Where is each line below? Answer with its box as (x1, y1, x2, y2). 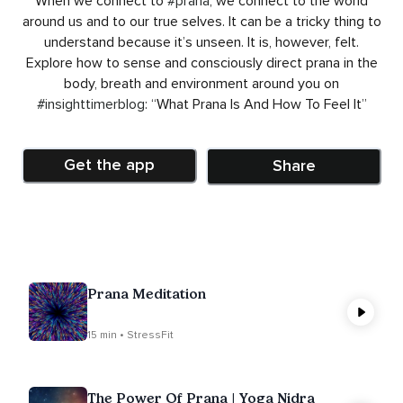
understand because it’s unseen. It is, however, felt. (44, 32, 359, 51)
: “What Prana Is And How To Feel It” (144, 94, 367, 113)
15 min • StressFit (87, 327, 174, 342)
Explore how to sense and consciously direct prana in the (25, 53, 378, 72)
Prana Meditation (87, 284, 206, 302)
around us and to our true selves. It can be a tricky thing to (22, 12, 381, 31)
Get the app (64, 155, 155, 175)
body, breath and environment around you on (64, 74, 339, 93)
